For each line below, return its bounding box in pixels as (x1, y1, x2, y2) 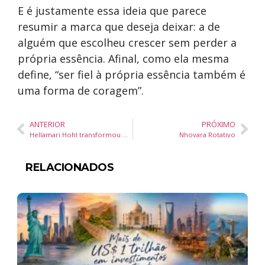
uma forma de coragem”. (18, 83, 147, 98)
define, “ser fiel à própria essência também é (18, 67, 245, 82)
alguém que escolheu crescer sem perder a (18, 35, 237, 50)
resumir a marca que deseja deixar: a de (18, 19, 220, 34)
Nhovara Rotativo (179, 130, 235, 139)
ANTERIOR (30, 118, 65, 130)
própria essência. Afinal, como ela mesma (18, 51, 229, 66)
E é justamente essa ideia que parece (18, 3, 206, 18)
